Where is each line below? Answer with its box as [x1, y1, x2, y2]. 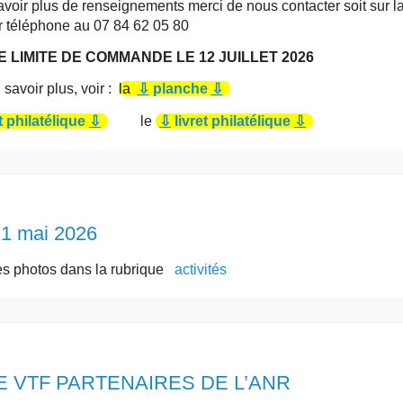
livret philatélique [171, 112, 294, 129]
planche [148, 81, 211, 97]
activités [175, 262, 227, 278]
